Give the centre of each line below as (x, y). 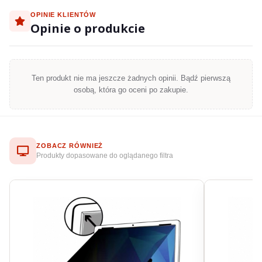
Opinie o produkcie (88, 28)
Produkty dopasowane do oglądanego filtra (105, 155)
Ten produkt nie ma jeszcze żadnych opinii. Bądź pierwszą (131, 78)
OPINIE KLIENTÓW (63, 15)
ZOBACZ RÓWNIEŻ (70, 145)
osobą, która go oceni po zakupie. (131, 90)
